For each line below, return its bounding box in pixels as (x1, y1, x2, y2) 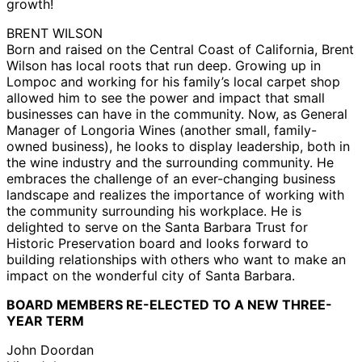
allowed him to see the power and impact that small (6, 90, 325, 107)
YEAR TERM (6, 313, 84, 330)
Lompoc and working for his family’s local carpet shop (6, 74, 340, 90)
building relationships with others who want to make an (6, 251, 346, 268)
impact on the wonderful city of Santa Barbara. (6, 267, 295, 284)
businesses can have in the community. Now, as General (6, 106, 347, 123)
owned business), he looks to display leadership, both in (6, 138, 350, 155)
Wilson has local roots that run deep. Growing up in (6, 57, 321, 74)
